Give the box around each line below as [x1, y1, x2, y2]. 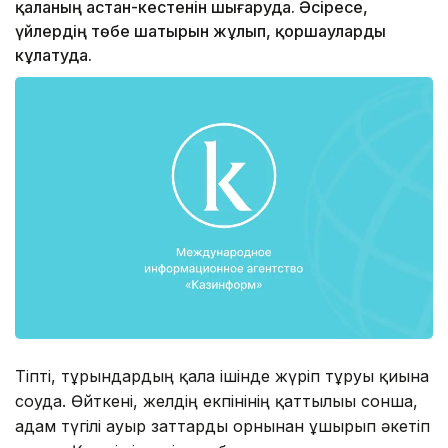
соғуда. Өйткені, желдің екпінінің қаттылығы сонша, [15, 390, 418, 411]
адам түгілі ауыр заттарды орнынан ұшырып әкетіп [15, 415, 430, 436]
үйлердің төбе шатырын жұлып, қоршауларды [15, 21, 386, 42]
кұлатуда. [15, 45, 92, 66]
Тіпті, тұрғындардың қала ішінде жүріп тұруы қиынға [15, 365, 429, 386]
